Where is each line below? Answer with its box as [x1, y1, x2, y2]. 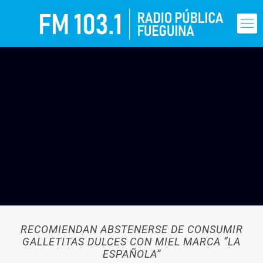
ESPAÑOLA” [102, 248, 161, 260]
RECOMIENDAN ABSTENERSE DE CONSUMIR [20, 223, 243, 235]
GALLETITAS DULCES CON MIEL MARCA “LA [22, 235, 241, 248]
